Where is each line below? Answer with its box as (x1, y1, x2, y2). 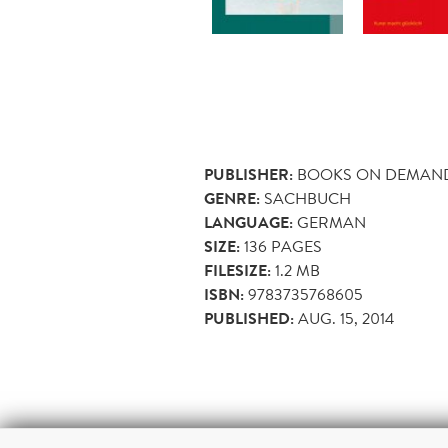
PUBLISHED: (204, 306, 294, 331)
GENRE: (204, 186, 260, 211)
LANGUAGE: (204, 210, 293, 235)
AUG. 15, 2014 (298, 306, 394, 330)
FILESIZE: (204, 258, 271, 283)
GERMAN (297, 210, 366, 234)
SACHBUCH (264, 186, 351, 210)
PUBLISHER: (204, 162, 293, 187)
